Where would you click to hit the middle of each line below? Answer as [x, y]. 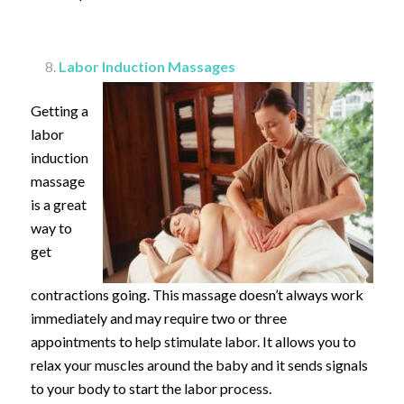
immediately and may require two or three [158, 318]
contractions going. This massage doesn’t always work [197, 295]
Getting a [59, 111]
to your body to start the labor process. [151, 389]
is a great [58, 205]
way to [51, 228]
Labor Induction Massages [149, 67]
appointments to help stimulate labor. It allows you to [193, 342]
